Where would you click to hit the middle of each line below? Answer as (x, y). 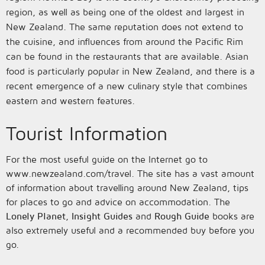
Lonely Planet (36, 216)
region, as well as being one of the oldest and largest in (125, 12)
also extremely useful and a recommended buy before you (130, 230)
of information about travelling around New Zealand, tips (127, 188)
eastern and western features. (70, 101)
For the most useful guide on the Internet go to (107, 159)
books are (232, 216)
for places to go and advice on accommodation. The (118, 202)
